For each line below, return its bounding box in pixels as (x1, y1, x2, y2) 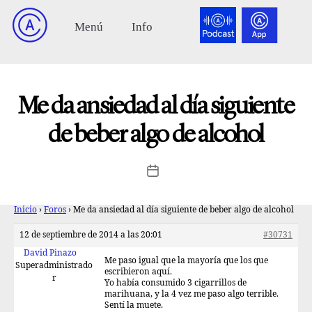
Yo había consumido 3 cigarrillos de (104, 278, 247, 288)
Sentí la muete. (104, 300, 163, 311)
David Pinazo (23, 248, 77, 258)
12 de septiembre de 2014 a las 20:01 (19, 230, 162, 240)
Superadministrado (15, 260, 93, 271)
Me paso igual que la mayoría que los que (104, 256, 268, 266)
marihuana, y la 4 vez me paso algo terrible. (104, 289, 279, 299)
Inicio (14, 205, 37, 215)
